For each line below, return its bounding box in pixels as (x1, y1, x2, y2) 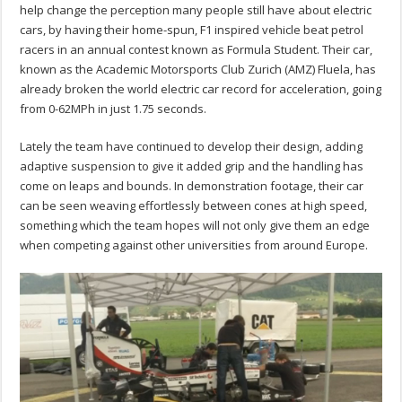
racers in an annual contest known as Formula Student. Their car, (20, 41, 373, 58)
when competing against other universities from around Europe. (20, 237, 369, 254)
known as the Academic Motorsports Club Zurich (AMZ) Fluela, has (20, 61, 377, 78)
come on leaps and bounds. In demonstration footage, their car (20, 178, 364, 195)
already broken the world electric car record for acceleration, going (20, 81, 382, 98)
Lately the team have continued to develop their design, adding (20, 138, 363, 155)
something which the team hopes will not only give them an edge (20, 217, 371, 234)
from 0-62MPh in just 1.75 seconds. (20, 100, 207, 118)
